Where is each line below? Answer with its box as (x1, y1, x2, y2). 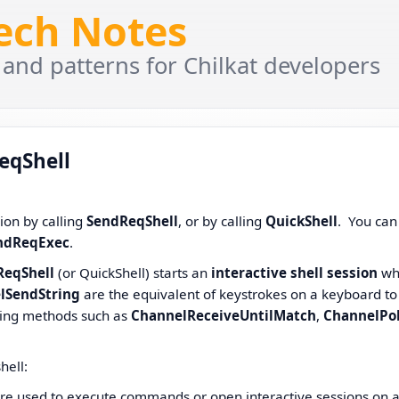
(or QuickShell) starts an (54, 263, 208, 281)
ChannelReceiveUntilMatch (131, 305, 317, 324)
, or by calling (178, 212, 266, 231)
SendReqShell (86, 212, 179, 231)
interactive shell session (208, 263, 379, 281)
